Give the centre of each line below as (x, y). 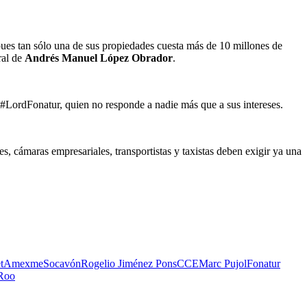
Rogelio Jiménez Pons (129, 264)
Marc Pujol (223, 264)
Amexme (23, 264)
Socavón (62, 264)
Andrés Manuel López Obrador (99, 58)
